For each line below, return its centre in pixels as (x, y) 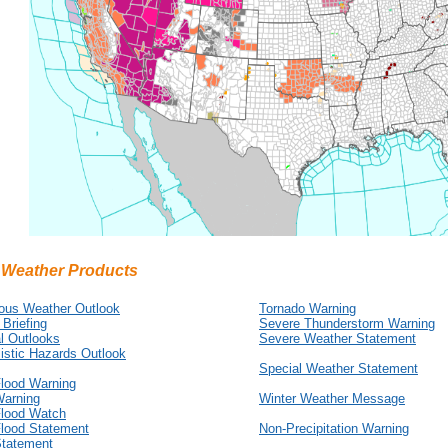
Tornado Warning (307, 308)
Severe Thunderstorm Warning (347, 323)
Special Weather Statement (338, 368)
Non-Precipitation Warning (334, 428)
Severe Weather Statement (337, 338)
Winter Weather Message (332, 398)
